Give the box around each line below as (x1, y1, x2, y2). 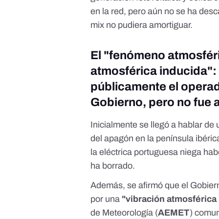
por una (90, 194, 122, 204)
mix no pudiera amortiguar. (90, 20, 193, 30)
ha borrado (90, 161, 133, 171)
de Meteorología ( (90, 208, 158, 218)
